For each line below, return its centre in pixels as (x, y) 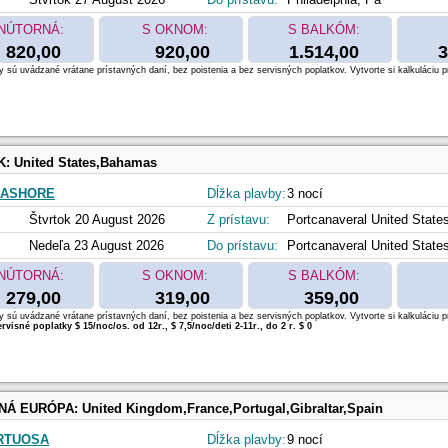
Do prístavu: (242, 246)
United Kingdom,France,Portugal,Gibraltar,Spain (232, 409)
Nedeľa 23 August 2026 (96, 246)
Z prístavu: (238, 220)
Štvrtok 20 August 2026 (97, 220)
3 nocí (305, 194)
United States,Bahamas (85, 163)
